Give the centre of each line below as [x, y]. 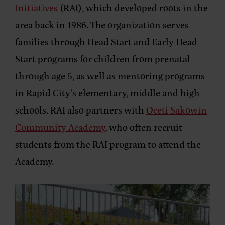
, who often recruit [144, 127]
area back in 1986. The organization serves [102, 25]
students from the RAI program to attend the [108, 144]
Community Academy [60, 127]
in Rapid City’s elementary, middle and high [107, 93]
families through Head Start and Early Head [106, 42]
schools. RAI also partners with [81, 110]
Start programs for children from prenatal [103, 59]
